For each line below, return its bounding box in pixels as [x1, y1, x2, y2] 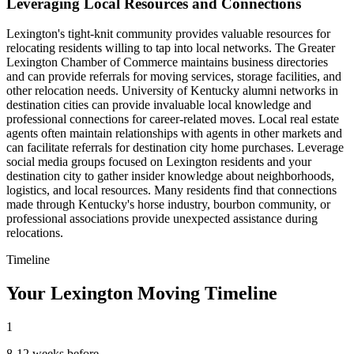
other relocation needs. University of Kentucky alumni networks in [6, 84, 338, 98]
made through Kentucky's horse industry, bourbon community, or [6, 198, 330, 212]
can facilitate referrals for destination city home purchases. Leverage [6, 141, 344, 155]
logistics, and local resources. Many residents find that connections [6, 183, 337, 198]
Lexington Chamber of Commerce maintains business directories [6, 55, 328, 70]
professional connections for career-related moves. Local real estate [6, 112, 339, 126]
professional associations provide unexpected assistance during [6, 212, 318, 226]
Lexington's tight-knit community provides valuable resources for [6, 27, 330, 41]
